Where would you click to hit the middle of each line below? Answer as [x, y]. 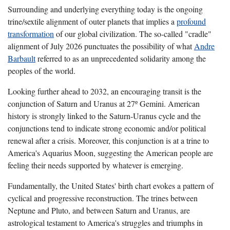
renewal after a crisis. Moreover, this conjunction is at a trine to [108, 141]
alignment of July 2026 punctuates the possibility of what [101, 46]
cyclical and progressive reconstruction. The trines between [103, 198]
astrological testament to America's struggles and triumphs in [105, 223]
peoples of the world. [42, 71]
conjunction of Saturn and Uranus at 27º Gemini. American [104, 104]
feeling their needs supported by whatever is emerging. [95, 165]
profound [191, 22]
